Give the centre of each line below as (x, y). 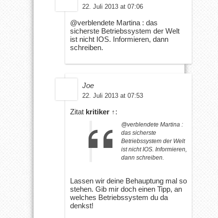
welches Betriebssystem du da (119, 197)
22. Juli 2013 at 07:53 (113, 95)
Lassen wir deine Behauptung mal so (128, 181)
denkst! (82, 205)
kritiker (98, 111)
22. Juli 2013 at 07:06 (113, 6)
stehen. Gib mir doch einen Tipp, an (126, 189)
